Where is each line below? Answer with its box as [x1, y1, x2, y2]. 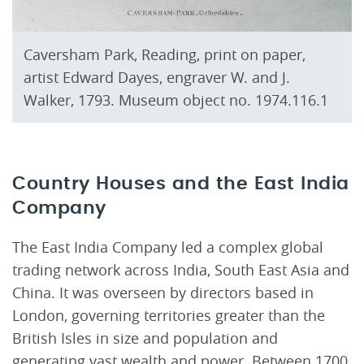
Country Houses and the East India [12, 175, 349, 193]
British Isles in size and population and [12, 327, 278, 348]
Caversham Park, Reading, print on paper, [24, 45, 305, 65]
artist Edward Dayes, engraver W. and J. [24, 67, 290, 88]
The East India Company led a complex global [12, 236, 323, 257]
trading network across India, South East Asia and [12, 259, 349, 279]
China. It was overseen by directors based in [12, 282, 314, 302]
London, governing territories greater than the [12, 305, 325, 325]
